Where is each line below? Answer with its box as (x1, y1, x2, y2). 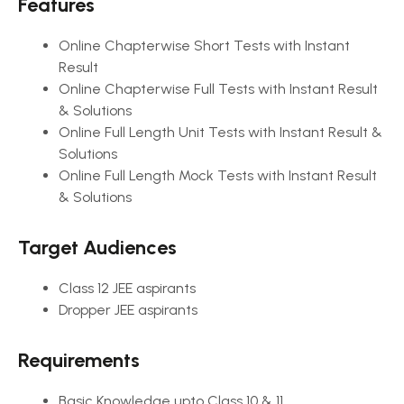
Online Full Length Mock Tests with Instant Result (59, 167, 377, 184)
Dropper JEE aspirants (59, 301, 197, 318)
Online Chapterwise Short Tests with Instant (59, 37, 350, 54)
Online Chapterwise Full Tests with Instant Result (59, 80, 378, 97)
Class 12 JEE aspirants (59, 280, 196, 297)
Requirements (18, 348, 140, 372)
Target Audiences (18, 235, 177, 260)
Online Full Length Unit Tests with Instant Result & (59, 124, 382, 141)
